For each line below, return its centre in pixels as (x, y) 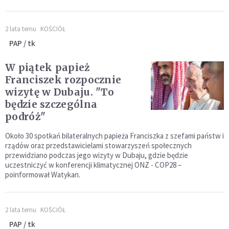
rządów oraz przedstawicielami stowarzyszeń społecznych (98, 145)
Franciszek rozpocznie (63, 80)
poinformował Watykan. (43, 175)
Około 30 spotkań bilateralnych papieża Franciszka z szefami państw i (114, 136)
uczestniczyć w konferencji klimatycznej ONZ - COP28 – (93, 165)
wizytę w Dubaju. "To (60, 92)
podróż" (26, 117)
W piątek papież (48, 67)
